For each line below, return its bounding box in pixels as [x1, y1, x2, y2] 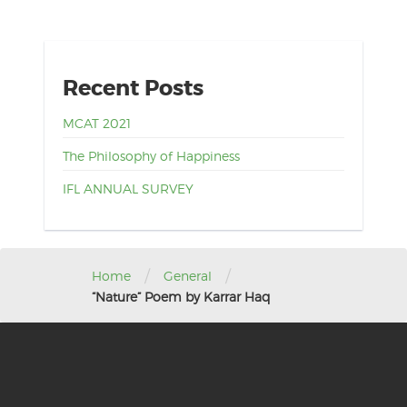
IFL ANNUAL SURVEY [62, 181, 194, 197]
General [164, 267, 213, 283]
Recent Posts [62, 74, 203, 104]
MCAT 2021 [62, 115, 131, 132]
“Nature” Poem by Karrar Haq [92, 289, 272, 305]
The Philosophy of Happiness [62, 148, 240, 164]
